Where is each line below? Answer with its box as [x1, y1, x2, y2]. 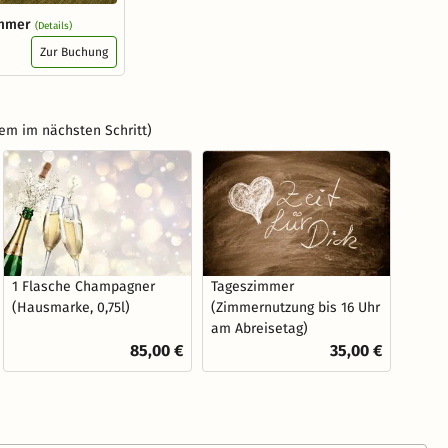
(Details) [35, 20, 72, 33]
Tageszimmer [211, 277, 294, 295]
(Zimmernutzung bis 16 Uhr [211, 298, 380, 316]
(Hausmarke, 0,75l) [12, 298, 130, 316]
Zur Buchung [40, 45, 108, 60]
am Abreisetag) [211, 319, 308, 337]
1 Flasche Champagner [12, 277, 155, 295]
